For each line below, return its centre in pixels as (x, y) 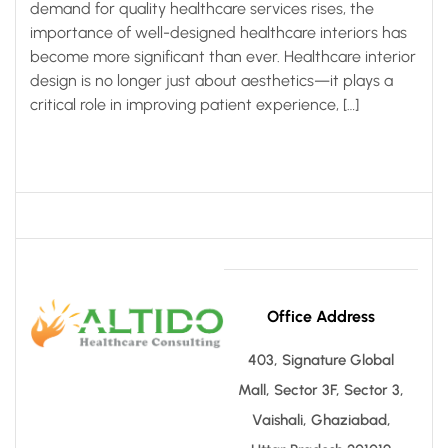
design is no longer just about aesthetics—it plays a (211, 80)
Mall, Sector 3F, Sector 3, (321, 389)
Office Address (321, 316)
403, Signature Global (321, 359)
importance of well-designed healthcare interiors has (218, 32)
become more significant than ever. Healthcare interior (223, 56)
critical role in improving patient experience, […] (194, 104)
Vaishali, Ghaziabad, (321, 419)
